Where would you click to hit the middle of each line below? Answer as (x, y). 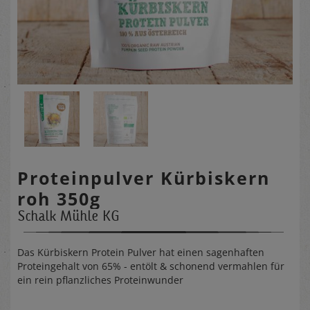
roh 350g (59, 198)
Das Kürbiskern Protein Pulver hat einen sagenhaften (141, 252)
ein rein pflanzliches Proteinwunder (100, 280)
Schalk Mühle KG (69, 215)
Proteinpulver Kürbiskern (144, 177)
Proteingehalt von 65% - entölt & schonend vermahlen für (151, 266)
